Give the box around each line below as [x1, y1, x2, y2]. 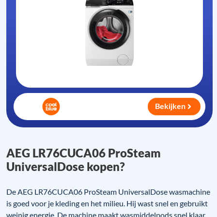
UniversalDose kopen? [6, 159, 125, 174]
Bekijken [155, 101, 186, 111]
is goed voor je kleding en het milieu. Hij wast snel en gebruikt [6, 199, 208, 208]
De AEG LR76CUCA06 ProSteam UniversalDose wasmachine [6, 187, 211, 197]
